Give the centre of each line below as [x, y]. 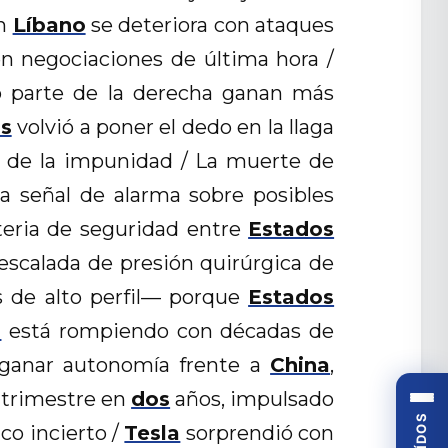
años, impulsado [252, 399]
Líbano [49, 25]
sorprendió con [257, 433]
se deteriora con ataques [210, 25]
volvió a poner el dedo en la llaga [173, 127]
